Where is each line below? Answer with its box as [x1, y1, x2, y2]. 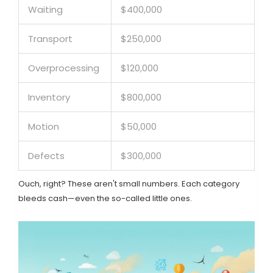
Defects [28, 149, 65, 163]
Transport [28, 32, 73, 46]
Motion [28, 120, 59, 133]
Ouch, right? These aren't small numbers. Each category [18, 178, 239, 190]
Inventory [28, 91, 70, 104]
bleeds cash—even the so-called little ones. [18, 193, 192, 205]
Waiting [28, 3, 63, 16]
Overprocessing [28, 62, 99, 75]
